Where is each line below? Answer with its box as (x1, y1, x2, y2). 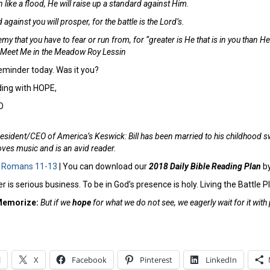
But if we (39, 197, 72, 207)
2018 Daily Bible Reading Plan (149, 161, 261, 171)
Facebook (72, 254, 107, 265)
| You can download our (57, 161, 149, 171)
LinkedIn (206, 254, 237, 265)
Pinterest (140, 254, 172, 265)
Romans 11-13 (1, 161, 57, 171)
